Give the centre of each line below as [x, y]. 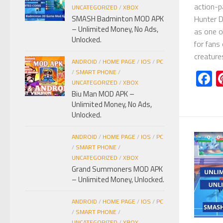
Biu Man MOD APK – [103, 94]
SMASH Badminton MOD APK [118, 18]
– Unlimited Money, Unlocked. [118, 179]
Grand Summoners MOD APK [117, 169]
